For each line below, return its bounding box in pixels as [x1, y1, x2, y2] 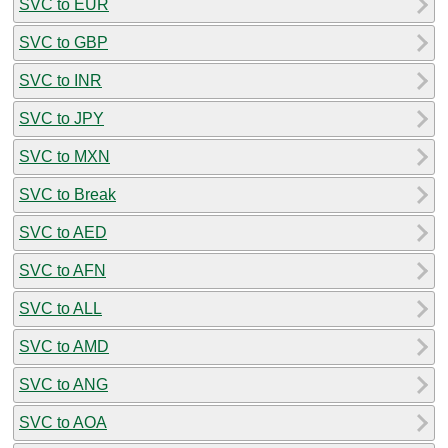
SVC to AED [19, 223, 107, 241]
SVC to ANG [19, 375, 108, 393]
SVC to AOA [19, 413, 107, 431]
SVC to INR [19, 71, 102, 89]
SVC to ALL [19, 299, 102, 317]
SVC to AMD [19, 337, 109, 355]
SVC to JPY [19, 109, 104, 127]
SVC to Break [19, 185, 116, 203]
